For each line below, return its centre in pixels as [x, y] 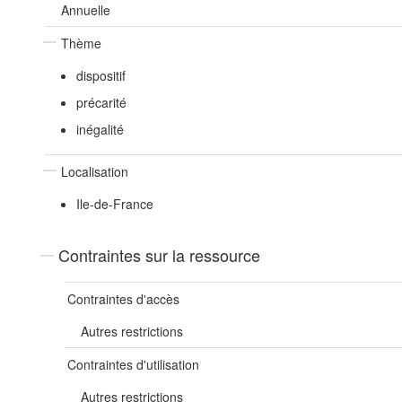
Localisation [95, 171]
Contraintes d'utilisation [133, 364]
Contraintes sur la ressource [159, 255]
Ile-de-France [114, 204]
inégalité [100, 129]
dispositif [100, 75]
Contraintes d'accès [123, 299]
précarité [101, 102]
